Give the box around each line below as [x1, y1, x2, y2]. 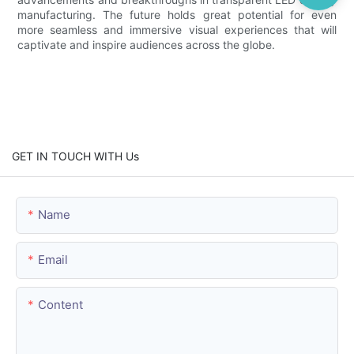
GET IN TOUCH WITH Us [12, 149, 139, 163]
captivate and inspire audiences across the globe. [17, 37, 276, 51]
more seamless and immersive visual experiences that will [17, 22, 337, 36]
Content [38, 296, 83, 312]
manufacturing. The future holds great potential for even [17, 7, 337, 21]
